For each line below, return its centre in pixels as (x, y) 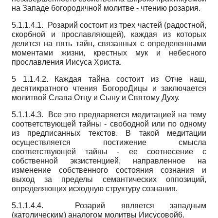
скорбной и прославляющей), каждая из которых (109, 34)
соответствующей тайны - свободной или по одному (109, 124)
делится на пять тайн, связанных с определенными (109, 43)
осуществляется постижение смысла (109, 142)
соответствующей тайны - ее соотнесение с (109, 151)
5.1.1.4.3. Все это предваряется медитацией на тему (109, 114)
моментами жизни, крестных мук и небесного (109, 53)
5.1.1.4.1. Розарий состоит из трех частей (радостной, (109, 25)
